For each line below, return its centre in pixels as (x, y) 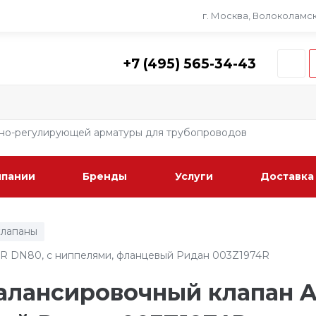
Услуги (194, 177)
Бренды (105, 177)
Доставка (287, 177)
